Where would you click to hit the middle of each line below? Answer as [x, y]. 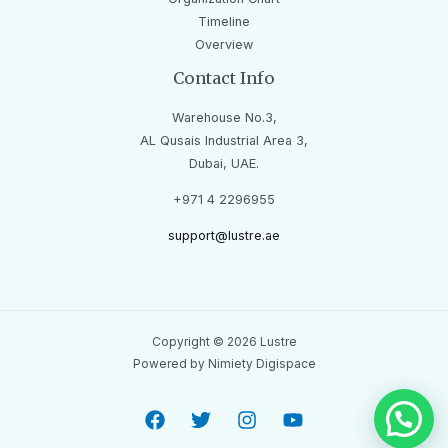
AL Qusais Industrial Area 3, [224, 141]
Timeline [224, 22]
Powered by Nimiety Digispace [224, 363]
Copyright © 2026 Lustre [224, 341]
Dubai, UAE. [224, 164]
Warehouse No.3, [224, 118]
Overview [224, 45]
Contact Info [224, 78]
